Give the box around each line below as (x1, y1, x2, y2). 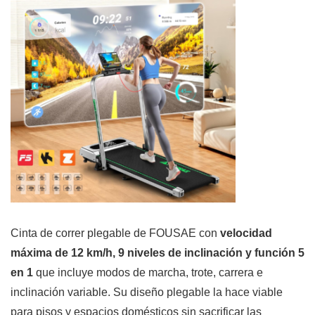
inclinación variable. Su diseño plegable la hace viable (11, 286, 283, 299)
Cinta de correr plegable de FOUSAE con (11, 227, 220, 240)
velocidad (220, 227, 272, 240)
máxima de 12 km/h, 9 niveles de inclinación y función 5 (11, 247, 304, 259)
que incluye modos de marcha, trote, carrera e (33, 266, 263, 279)
